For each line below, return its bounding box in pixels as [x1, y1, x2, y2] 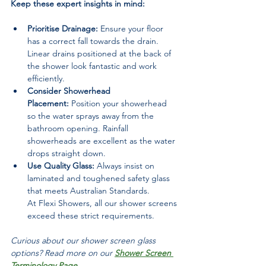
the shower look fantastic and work [27, 61, 159, 72]
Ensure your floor [98, 23, 166, 34]
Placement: [27, 98, 69, 109]
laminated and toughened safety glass [27, 173, 172, 184]
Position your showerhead [69, 98, 169, 109]
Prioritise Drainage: [27, 23, 98, 34]
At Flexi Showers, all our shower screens [27, 198, 179, 209]
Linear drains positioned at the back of [27, 48, 173, 59]
